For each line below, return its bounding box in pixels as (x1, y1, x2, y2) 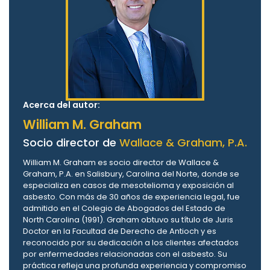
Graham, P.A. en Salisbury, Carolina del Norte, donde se (23, 168, 239, 180)
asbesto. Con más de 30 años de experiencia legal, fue (23, 191, 240, 203)
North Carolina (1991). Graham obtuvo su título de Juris (23, 214, 233, 226)
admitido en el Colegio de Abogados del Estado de (23, 202, 225, 215)
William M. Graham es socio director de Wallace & (23, 157, 219, 169)
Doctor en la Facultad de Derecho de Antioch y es (23, 225, 216, 237)
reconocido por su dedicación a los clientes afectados (23, 237, 239, 249)
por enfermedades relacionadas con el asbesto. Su (23, 248, 227, 260)
